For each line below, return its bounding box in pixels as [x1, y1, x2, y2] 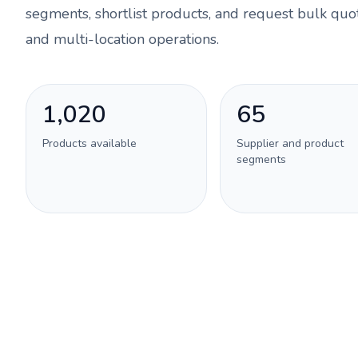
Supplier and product [237, 136, 344, 151]
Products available [42, 136, 137, 151]
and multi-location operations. [26, 30, 219, 49]
